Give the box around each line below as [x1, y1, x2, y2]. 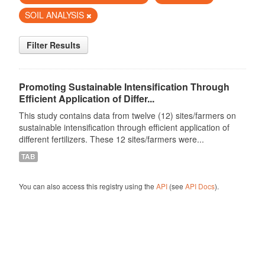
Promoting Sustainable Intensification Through [18, 80, 230, 93]
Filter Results [26, 39, 80, 51]
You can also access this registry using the [18, 181, 156, 191]
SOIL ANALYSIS [24, 9, 86, 21]
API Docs [185, 181, 215, 191]
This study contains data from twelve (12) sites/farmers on [18, 109, 236, 121]
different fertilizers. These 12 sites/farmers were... [18, 133, 204, 145]
